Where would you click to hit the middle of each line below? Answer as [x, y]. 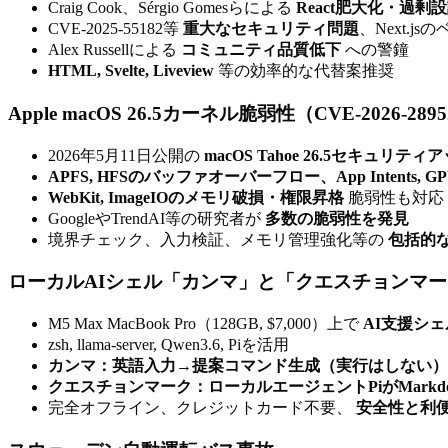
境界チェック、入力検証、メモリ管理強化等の [218, 239]
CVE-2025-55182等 [115, 29]
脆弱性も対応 [394, 197]
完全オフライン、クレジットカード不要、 [202, 407]
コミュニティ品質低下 [261, 50]
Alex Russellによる [114, 50]
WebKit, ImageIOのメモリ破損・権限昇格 [196, 197]
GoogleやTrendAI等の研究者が [156, 218]
